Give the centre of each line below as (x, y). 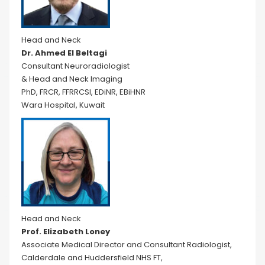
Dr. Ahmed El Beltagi (64, 53)
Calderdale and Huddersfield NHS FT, (92, 258)
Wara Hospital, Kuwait (63, 105)
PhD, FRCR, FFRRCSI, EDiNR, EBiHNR (83, 92)
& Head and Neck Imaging (72, 79)
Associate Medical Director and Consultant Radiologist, (127, 245)
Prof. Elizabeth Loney (66, 232)
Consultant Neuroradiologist (75, 66)
